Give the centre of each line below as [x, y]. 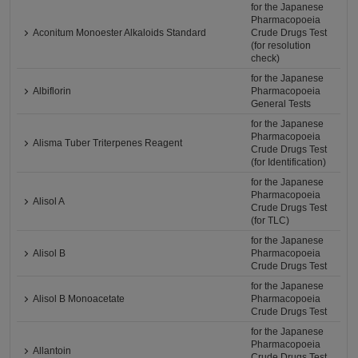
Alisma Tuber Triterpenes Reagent [108, 143]
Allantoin [52, 351]
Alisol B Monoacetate [79, 299]
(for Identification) [289, 162]
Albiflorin [52, 91]
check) [266, 58]
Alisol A [49, 201]
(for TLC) [270, 221]
